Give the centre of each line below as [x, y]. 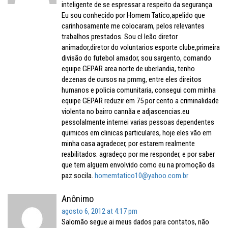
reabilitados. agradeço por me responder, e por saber [138, 154]
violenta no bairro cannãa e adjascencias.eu [125, 111]
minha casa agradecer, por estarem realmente [128, 144]
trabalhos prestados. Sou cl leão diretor [120, 37]
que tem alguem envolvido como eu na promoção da [138, 165]
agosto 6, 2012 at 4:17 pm [99, 211]
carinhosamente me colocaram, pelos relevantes [133, 26]
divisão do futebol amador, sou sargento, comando [136, 58]
